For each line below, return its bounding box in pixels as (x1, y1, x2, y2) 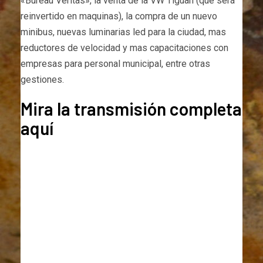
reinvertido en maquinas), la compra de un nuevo (21, 11, 217, 22)
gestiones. (21, 74, 64, 86)
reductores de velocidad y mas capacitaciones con (21, 42, 228, 54)
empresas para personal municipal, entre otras (21, 58, 210, 70)
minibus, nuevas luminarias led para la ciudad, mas (21, 26, 226, 38)
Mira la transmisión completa (21, 98, 242, 120)
